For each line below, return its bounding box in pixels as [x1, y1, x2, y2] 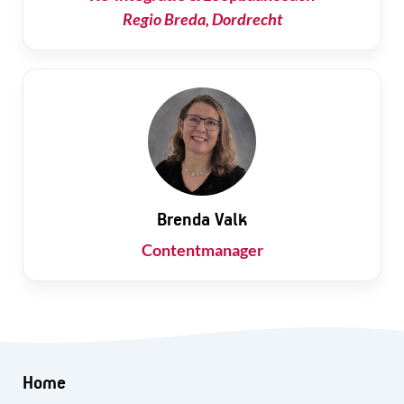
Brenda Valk [157, 207, 247, 230]
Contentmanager [141, 240, 263, 260]
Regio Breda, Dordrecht [122, 9, 282, 29]
